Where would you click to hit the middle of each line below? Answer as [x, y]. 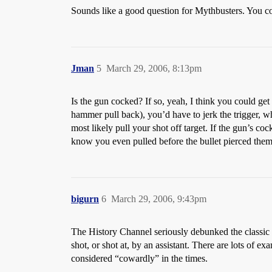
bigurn [85, 199]
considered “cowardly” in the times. [139, 258]
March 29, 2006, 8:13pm [154, 68]
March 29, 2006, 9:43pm [159, 199]
